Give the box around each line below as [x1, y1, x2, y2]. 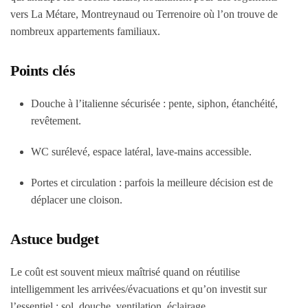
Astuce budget [10, 230, 99, 247]
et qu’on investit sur [179, 283, 267, 295]
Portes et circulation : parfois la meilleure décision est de [31, 177, 273, 188]
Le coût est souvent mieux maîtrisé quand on [10, 266, 206, 278]
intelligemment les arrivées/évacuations [10, 283, 179, 295]
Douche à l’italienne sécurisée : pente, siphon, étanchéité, [31, 98, 278, 109]
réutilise [206, 266, 240, 278]
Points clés [10, 62, 76, 79]
